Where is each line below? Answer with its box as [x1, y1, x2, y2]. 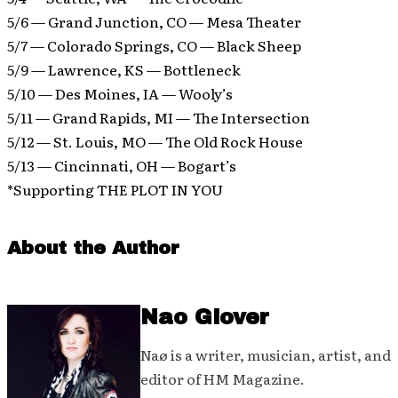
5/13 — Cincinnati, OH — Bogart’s [7, 155, 236, 176]
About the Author [7, 238, 179, 258]
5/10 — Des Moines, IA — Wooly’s [7, 83, 233, 104]
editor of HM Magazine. [140, 368, 305, 389]
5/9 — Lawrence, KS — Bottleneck [7, 59, 241, 80]
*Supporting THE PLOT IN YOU [7, 179, 223, 200]
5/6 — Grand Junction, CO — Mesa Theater [7, 11, 301, 32]
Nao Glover [140, 306, 269, 329]
